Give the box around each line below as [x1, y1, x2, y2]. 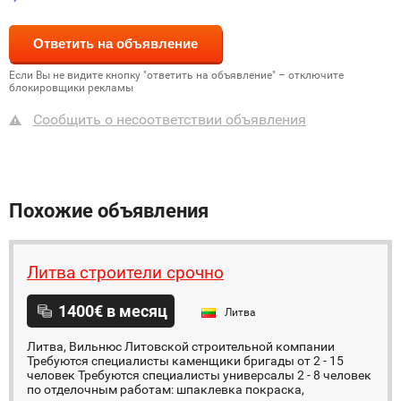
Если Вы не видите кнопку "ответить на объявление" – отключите [9, 69, 344, 81]
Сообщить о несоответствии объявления [33, 111, 306, 128]
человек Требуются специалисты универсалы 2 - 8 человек [27, 368, 371, 382]
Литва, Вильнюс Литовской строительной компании [27, 339, 335, 354]
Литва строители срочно [27, 262, 224, 283]
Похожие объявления [9, 200, 209, 222]
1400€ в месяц [58, 302, 167, 320]
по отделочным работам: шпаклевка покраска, [27, 382, 304, 397]
